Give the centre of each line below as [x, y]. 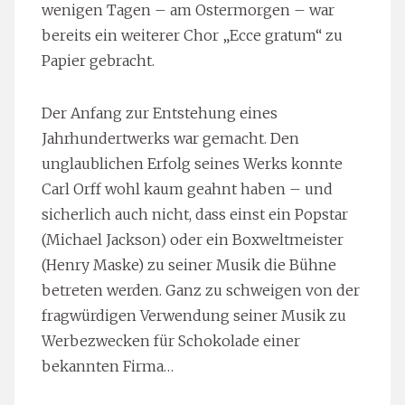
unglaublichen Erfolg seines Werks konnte [192, 163]
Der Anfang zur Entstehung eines [160, 113]
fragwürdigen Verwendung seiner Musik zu [194, 315]
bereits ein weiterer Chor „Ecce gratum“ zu [192, 35]
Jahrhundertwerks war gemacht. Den [170, 138]
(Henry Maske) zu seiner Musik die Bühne [189, 264]
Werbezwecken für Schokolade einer [171, 340]
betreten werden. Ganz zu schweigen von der [201, 290]
